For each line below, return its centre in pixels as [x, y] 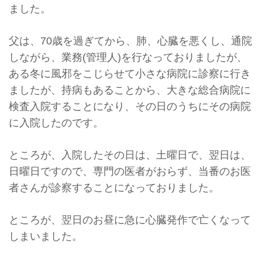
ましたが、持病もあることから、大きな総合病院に [130, 90]
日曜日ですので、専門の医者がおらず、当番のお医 [130, 171]
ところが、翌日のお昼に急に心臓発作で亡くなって [130, 220]
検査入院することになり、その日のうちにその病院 [130, 106]
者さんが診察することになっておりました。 [114, 187]
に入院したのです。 [56, 123]
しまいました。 [46, 236]
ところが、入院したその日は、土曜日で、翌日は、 [130, 155]
